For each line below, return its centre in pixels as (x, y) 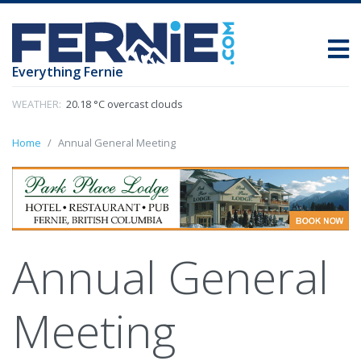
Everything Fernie (68, 72)
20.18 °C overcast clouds (123, 104)
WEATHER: (37, 104)
